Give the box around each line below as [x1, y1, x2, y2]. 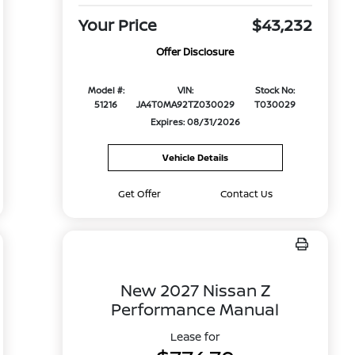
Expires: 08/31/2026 [150, 116, 240, 128]
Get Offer [118, 187, 162, 200]
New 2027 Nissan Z [120, 279, 270, 301]
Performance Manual [111, 298, 280, 320]
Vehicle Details [162, 151, 228, 163]
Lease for [170, 329, 220, 344]
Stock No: [255, 84, 296, 97]
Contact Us [219, 187, 273, 200]
